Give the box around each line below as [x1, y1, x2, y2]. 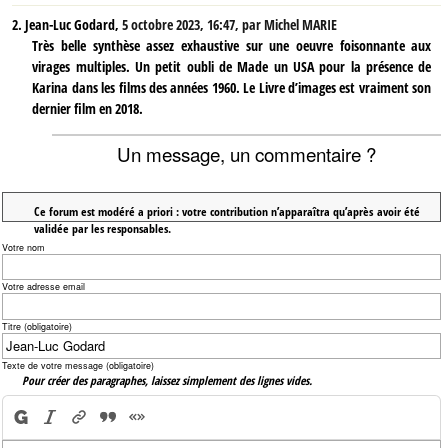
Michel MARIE [264, 15, 338, 35]
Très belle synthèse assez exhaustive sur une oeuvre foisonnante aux [32, 36, 432, 56]
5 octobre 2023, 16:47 [122, 15, 236, 35]
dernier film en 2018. [32, 99, 144, 119]
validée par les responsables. [33, 220, 171, 237]
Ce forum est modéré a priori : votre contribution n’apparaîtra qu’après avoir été [33, 203, 420, 220]
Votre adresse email [2, 280, 86, 294]
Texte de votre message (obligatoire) [2, 358, 155, 372]
